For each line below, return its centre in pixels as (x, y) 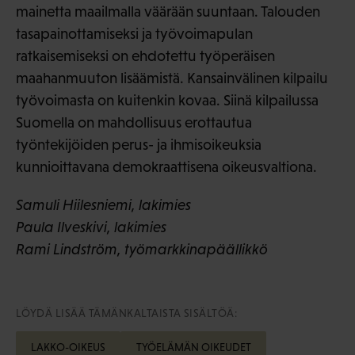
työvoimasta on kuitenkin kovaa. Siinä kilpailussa (167, 100)
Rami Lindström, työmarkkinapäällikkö (142, 249)
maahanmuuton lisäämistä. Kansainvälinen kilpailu (172, 78)
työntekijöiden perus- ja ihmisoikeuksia (139, 144)
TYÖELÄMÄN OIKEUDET (193, 347)
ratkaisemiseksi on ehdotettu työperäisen (145, 55)
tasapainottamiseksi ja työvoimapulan (134, 33)
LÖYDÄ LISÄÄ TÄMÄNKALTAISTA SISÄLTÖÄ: (127, 313)
